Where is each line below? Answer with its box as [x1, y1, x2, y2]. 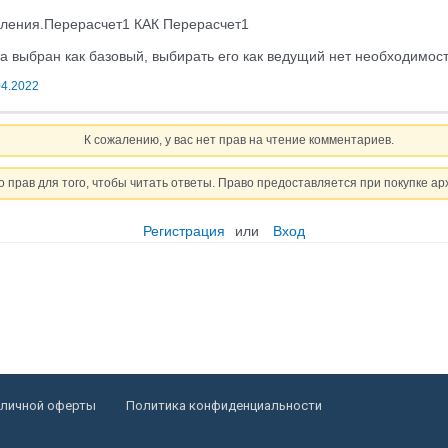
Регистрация [143, 222, 225, 239]
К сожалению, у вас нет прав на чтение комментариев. [84, 132, 394, 147]
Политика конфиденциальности [126, 397, 322, 413]
